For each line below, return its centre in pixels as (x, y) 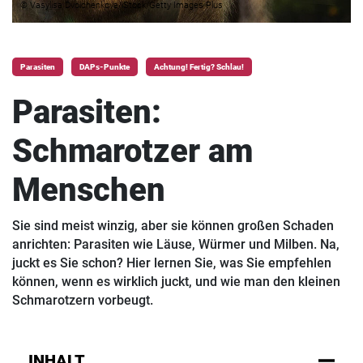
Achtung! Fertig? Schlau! (199, 67)
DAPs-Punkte (105, 67)
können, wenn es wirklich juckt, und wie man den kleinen (176, 281)
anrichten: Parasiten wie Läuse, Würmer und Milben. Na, (176, 244)
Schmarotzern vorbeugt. (83, 300)
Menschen (89, 190)
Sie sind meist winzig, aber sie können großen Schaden (173, 225)
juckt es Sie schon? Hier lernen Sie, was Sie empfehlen (172, 263)
